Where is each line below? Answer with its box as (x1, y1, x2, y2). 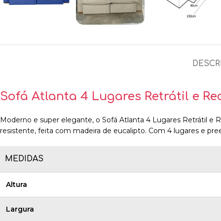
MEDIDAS (5, 154, 43, 163)
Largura (6, 205, 34, 214)
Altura (6, 180, 27, 189)
